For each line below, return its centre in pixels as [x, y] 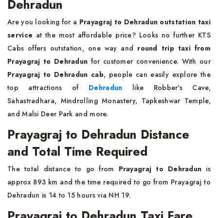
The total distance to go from [63, 169]
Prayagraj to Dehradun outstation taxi [145, 22]
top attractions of [48, 88]
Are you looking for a [43, 22]
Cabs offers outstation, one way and [73, 48]
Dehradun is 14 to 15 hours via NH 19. [69, 195]
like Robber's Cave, [166, 88]
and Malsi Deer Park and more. [58, 114]
